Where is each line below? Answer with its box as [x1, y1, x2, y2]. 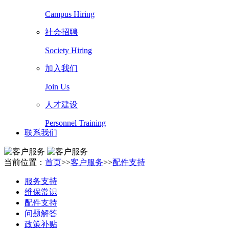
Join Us [45, 82, 70, 91]
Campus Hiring [45, 10, 95, 18]
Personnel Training [45, 119, 106, 127]
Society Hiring [45, 46, 92, 55]
